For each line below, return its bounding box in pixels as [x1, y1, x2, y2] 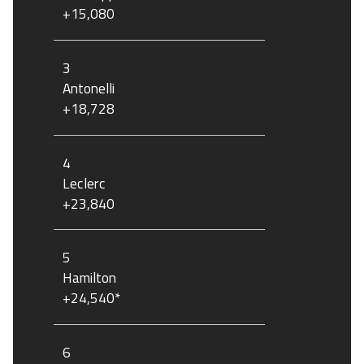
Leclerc [63, 171, 106, 194]
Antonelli [63, 76, 115, 99]
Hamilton [63, 266, 116, 289]
